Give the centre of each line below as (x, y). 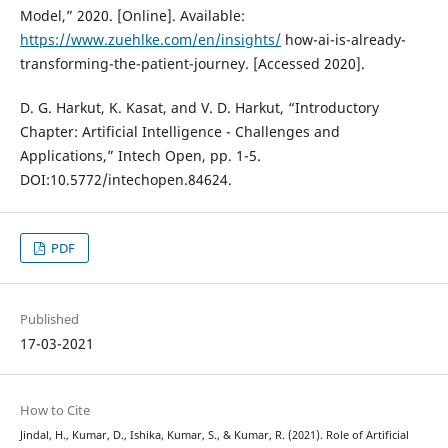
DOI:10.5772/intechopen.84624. (125, 179)
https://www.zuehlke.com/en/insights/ (150, 39)
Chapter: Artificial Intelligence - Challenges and (179, 131)
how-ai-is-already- (343, 39)
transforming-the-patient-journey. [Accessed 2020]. (192, 63)
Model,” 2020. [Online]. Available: (132, 15)
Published (49, 318)
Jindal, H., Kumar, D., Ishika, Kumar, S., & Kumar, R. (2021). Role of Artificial (214, 434)
